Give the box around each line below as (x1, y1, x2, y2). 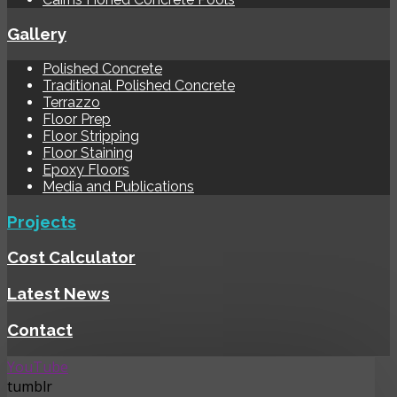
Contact (7, 319, 73, 339)
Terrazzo (43, 94, 100, 112)
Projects (7, 211, 76, 231)
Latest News (7, 284, 110, 304)
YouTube (7, 356, 68, 377)
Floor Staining (43, 144, 133, 162)
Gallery (7, 24, 66, 44)
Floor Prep (43, 111, 111, 128)
